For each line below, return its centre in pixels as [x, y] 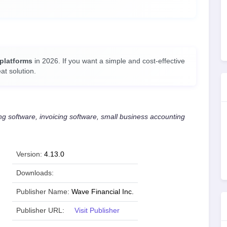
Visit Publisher [97, 211]
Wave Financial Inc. [103, 192]
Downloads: [35, 173]
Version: [29, 154]
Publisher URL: [40, 211]
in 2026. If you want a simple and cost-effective [109, 61]
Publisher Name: [43, 192]
